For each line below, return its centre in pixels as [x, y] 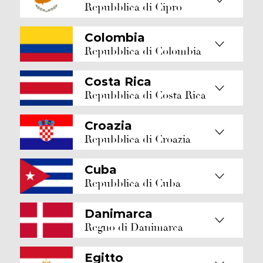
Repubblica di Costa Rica [145, 95]
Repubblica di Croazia [138, 139]
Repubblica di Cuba [133, 183]
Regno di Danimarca [134, 227]
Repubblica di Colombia [143, 51]
